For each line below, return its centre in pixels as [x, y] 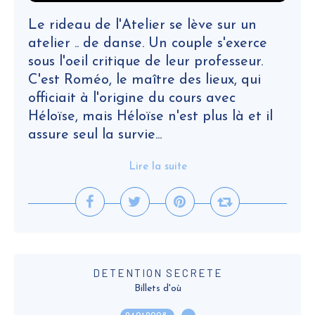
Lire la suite [157, 167]
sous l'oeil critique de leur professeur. [146, 62]
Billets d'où [157, 289]
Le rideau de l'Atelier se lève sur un [142, 25]
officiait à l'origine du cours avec [132, 98]
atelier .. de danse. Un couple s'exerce [148, 44]
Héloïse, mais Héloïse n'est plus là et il [150, 117]
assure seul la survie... [95, 135]
